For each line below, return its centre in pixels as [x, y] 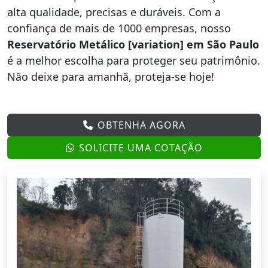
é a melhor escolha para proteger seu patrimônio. [134, 61]
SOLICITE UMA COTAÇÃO [141, 148]
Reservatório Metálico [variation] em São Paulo [133, 45]
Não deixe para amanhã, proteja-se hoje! [111, 77]
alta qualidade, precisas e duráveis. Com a [114, 12]
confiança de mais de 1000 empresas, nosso [119, 28]
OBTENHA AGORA [141, 125]
